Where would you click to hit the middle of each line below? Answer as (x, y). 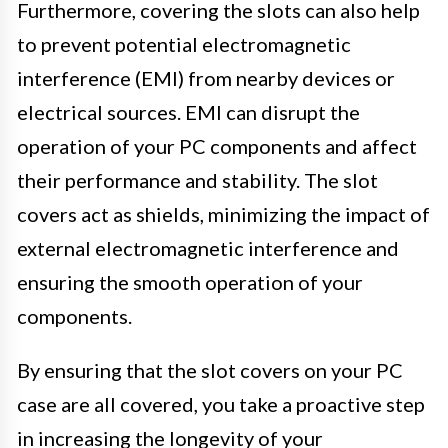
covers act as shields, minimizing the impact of (223, 214)
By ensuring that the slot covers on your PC (210, 370)
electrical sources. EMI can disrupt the (188, 112)
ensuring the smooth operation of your (190, 282)
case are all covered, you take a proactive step (221, 404)
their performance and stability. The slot (197, 180)
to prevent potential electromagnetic (184, 44)
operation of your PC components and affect (217, 146)
